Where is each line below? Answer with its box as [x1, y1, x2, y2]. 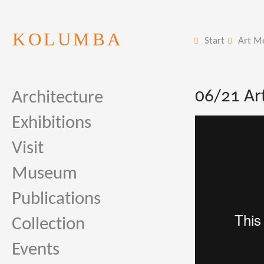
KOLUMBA [12, 29, 123, 49]
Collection [12, 216, 85, 234]
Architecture [12, 89, 103, 107]
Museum [12, 165, 77, 183]
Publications [12, 190, 101, 209]
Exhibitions [12, 114, 91, 133]
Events [12, 241, 60, 259]
